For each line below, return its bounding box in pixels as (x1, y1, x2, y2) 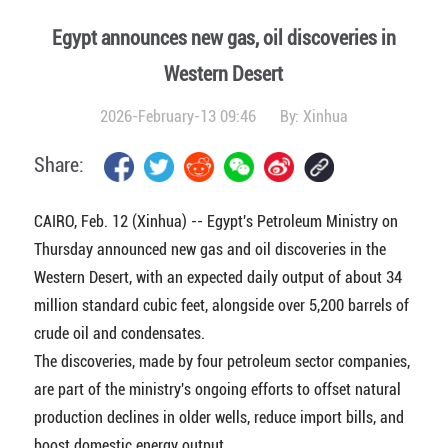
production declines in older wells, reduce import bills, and (33, 408, 404, 427)
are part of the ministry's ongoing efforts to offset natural (33, 380, 401, 399)
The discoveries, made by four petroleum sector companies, (33, 352, 410, 371)
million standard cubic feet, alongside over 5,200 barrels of (33, 296, 409, 315)
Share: (33, 153, 84, 177)
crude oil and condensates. (33, 324, 205, 343)
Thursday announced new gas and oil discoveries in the (33, 240, 386, 259)
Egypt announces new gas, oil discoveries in (51, 26, 396, 50)
